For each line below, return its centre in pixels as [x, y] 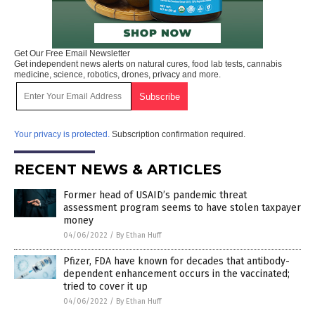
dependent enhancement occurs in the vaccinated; [176, 274]
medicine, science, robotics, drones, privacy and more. [117, 75]
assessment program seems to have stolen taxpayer [182, 208]
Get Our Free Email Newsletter [72, 54]
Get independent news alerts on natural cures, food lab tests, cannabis [148, 64]
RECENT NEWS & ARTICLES [118, 170]
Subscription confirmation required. [178, 135]
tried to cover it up [105, 287]
